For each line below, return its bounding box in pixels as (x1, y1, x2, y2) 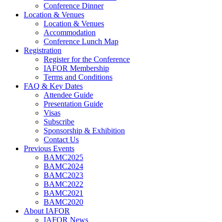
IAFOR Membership (44, 64, 109, 72)
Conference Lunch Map (44, 37, 118, 46)
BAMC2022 (44, 180, 83, 188)
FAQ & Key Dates (24, 82, 83, 90)
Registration (24, 46, 61, 55)
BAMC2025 (44, 153, 83, 162)
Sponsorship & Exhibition (44, 126, 125, 135)
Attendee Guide (44, 91, 93, 99)
